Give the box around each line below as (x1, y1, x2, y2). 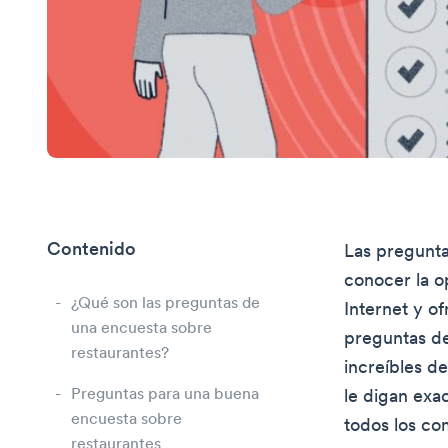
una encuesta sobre (71, 320, 212, 337)
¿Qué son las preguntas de (71, 295, 260, 312)
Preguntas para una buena (71, 386, 259, 403)
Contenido (47, 241, 136, 259)
